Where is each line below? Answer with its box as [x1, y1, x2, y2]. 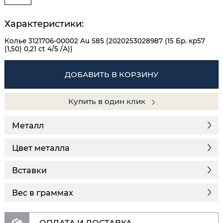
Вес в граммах [12, 187, 73, 198]
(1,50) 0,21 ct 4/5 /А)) [4, 45, 73, 53]
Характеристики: [4, 18, 84, 30]
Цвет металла [12, 142, 70, 153]
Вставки [12, 165, 47, 175]
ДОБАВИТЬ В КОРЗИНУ [65, 69, 158, 79]
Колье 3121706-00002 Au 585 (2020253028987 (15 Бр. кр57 [4, 37, 205, 45]
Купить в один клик [68, 97, 148, 107]
